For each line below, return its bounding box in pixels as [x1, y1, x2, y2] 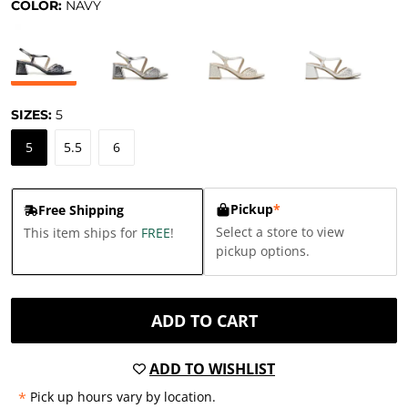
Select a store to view [216, 223, 344, 240]
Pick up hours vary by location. [30, 388, 216, 405]
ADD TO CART [150, 310, 258, 331]
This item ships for [24, 224, 141, 241]
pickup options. [216, 242, 310, 260]
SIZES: [11, 107, 56, 123]
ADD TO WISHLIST [149, 359, 275, 379]
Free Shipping [38, 201, 124, 219]
